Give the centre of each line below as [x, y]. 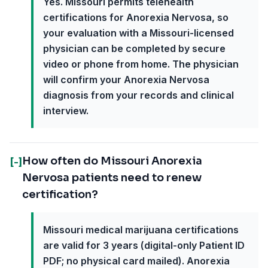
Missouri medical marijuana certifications [141, 230]
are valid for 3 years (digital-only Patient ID [144, 245]
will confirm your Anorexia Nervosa [126, 80]
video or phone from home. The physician [141, 64]
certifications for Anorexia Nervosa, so [136, 17]
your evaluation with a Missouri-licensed [138, 33]
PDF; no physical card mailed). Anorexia [136, 261]
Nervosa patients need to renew [112, 178]
